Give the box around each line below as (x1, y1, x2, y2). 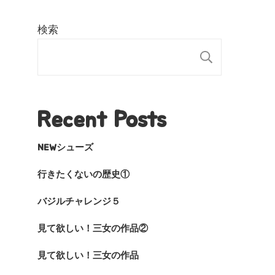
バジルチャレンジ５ (37, 197, 120, 207)
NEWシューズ (37, 143, 93, 153)
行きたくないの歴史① (37, 170, 130, 180)
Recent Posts (37, 109, 166, 132)
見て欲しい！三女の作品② (37, 224, 148, 234)
